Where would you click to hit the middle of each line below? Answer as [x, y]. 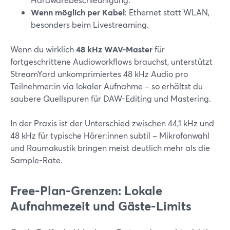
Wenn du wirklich [43, 49]
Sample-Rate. [36, 160]
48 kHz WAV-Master [114, 49]
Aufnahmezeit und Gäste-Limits [101, 206]
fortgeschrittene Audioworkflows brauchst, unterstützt [111, 61]
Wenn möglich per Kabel [78, 12]
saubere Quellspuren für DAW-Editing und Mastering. [111, 98]
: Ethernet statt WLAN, [167, 12]
